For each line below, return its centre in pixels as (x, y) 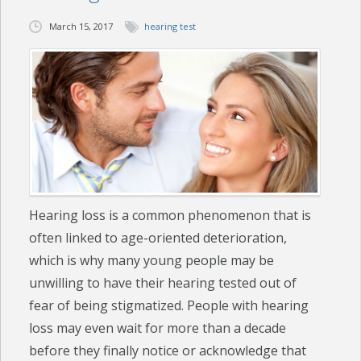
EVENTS (27, 108)
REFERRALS (35, 217)
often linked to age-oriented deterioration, (158, 238)
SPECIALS (31, 72)
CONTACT (31, 290)
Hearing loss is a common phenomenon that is (170, 216)
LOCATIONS (36, 253)
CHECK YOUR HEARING (62, 36)
